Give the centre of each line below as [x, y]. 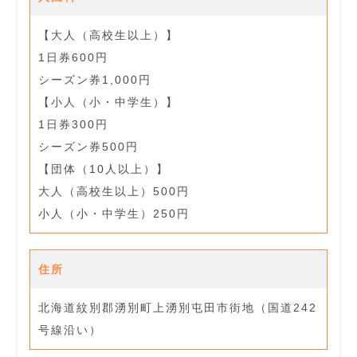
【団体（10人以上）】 [104, 169]
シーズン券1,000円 [95, 80]
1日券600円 [73, 58]
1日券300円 [73, 125]
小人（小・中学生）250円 [114, 214]
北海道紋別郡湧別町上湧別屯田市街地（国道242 [178, 308]
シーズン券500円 [88, 147]
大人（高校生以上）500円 [114, 192]
